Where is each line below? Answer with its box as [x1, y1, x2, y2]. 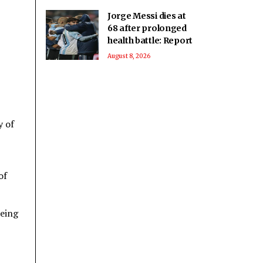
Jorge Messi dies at [107, 11, 186, 21]
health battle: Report [107, 35, 193, 46]
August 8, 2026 [107, 52, 150, 60]
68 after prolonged [107, 23, 187, 33]
